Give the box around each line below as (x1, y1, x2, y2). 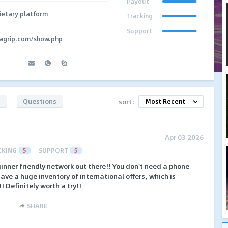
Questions (23, 95, 56, 106)
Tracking (127, 11, 153, 20)
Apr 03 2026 (165, 132, 204, 142)
